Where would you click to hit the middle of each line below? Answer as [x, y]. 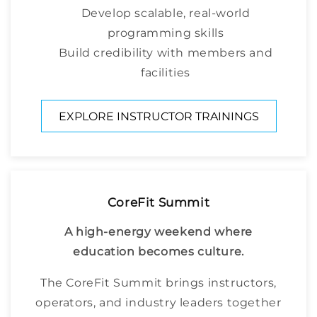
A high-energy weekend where [158, 232]
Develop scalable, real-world [166, 13]
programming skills [166, 33]
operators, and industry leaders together [158, 303]
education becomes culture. [158, 252]
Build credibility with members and [166, 53]
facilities [166, 73]
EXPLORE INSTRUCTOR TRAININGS [158, 116]
